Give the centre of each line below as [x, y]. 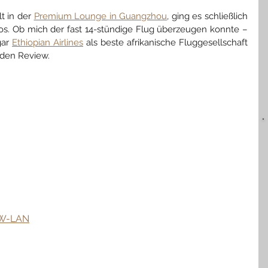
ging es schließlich [210, 16]
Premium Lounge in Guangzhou [100, 16]
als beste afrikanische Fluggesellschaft [165, 42]
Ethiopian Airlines [48, 42]
